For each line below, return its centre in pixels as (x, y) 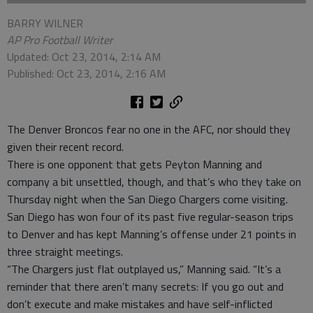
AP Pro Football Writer (60, 40)
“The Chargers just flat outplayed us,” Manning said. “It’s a (144, 269)
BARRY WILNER (45, 23)
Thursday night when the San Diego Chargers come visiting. (147, 199)
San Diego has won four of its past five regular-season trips (150, 217)
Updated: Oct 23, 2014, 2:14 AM (84, 57)
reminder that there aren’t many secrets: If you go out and (145, 286)
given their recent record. (65, 147)
